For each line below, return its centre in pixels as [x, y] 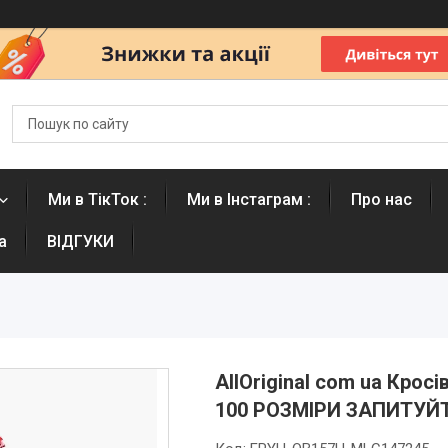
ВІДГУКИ [80, 241]
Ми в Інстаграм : [249, 199]
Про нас [381, 199]
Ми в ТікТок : [97, 199]
